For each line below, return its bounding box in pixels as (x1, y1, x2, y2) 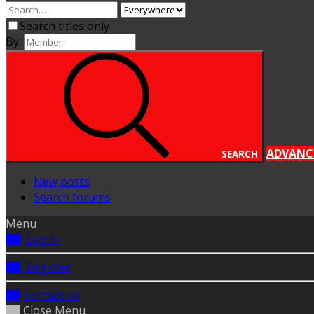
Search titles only (20, 18, 109, 34)
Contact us (23, 287, 79, 303)
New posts (34, 174, 90, 190)
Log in (23, 231, 60, 247)
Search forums (34, 189, 111, 205)
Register (23, 259, 71, 275)
